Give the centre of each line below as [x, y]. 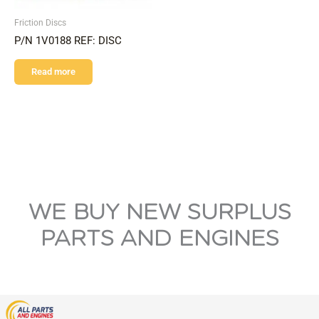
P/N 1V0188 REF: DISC [68, 40]
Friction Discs [40, 22]
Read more [53, 71]
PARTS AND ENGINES [159, 238]
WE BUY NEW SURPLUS [159, 212]
